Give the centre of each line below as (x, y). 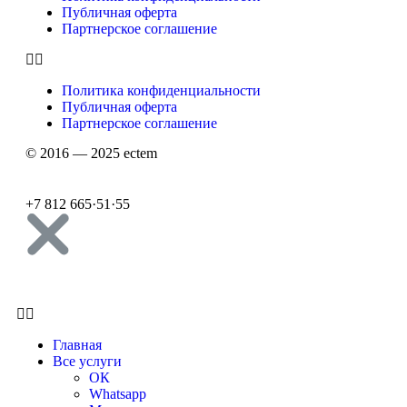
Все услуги (87, 362)
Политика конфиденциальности (161, 91)
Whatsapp (118, 394)
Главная (77, 345)
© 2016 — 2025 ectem (91, 154)
